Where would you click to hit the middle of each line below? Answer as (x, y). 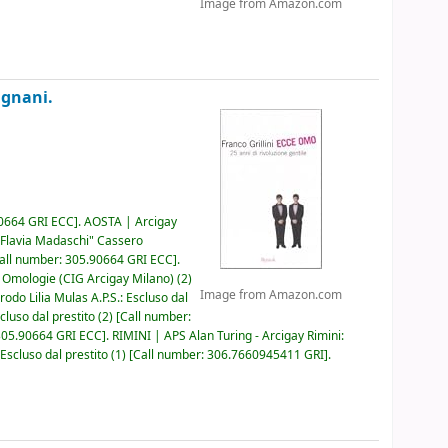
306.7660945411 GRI (266, 354)
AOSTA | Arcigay (131, 221)
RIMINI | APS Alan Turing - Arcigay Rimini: (228, 335)
